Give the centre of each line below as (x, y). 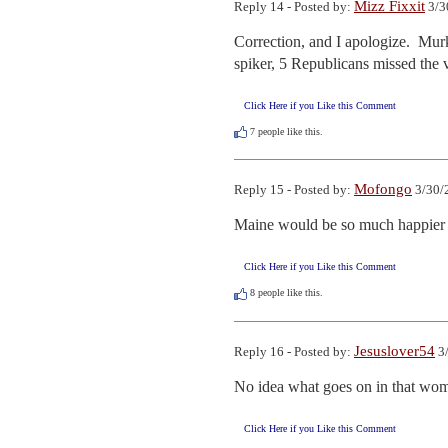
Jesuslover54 (394, 350)
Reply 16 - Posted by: (294, 351)
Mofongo (383, 189)
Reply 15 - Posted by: (294, 190)
